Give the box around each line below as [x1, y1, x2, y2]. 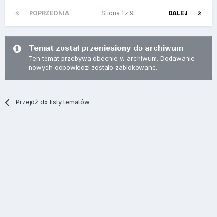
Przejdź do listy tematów [16, 98, 90, 106]
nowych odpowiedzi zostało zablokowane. [29, 63, 157, 72]
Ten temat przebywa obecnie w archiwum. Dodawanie [29, 54, 195, 62]
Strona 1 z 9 [101, 9, 137, 17]
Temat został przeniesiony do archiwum [29, 43, 183, 53]
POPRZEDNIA [29, 9, 69, 17]
